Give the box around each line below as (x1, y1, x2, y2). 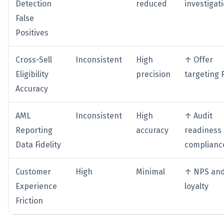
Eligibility (15, 69, 48, 79)
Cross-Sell (15, 55, 52, 65)
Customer (15, 167, 51, 177)
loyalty (184, 181, 208, 191)
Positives (15, 28, 48, 38)
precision (136, 69, 170, 79)
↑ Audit (184, 111, 212, 121)
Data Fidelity (15, 140, 61, 150)
